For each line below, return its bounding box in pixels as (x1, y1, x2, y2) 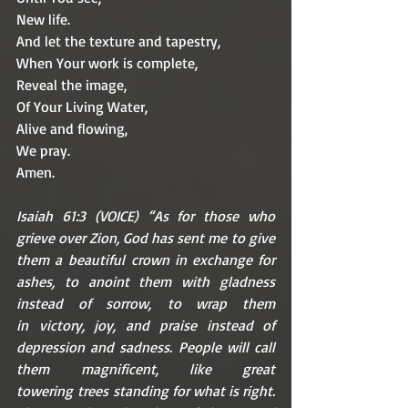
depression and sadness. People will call (16, 337, 275, 356)
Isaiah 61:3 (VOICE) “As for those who (16, 206, 275, 225)
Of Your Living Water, (16, 97, 148, 116)
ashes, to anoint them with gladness (16, 271, 275, 291)
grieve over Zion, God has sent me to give (16, 228, 275, 247)
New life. (16, 9, 70, 28)
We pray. (16, 140, 70, 159)
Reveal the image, (16, 75, 127, 94)
